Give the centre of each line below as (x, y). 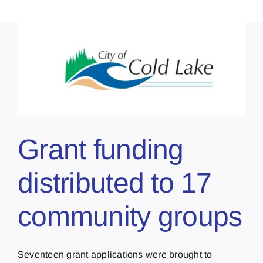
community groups (130, 216)
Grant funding (101, 149)
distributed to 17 (115, 183)
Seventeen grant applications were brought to (115, 254)
